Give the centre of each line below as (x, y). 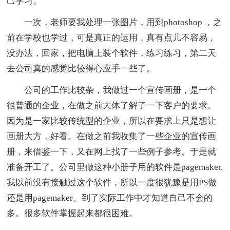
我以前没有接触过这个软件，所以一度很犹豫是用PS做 (112, 182)
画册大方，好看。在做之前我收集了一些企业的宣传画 (112, 136)
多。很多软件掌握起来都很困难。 (72, 213)
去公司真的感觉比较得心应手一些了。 (81, 68)
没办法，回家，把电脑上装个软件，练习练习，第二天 (112, 53)
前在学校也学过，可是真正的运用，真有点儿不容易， (112, 37)
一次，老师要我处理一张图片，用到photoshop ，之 (114, 22)
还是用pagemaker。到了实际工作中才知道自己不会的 (110, 198)
